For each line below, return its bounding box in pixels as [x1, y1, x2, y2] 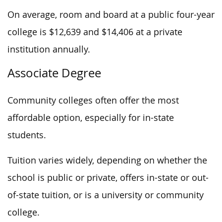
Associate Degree [7, 65, 101, 81]
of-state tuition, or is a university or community [7, 189, 204, 201]
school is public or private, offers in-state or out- [7, 172, 209, 183]
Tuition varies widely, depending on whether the [7, 155, 207, 166]
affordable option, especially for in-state [7, 112, 174, 123]
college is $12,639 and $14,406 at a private [7, 26, 182, 38]
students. [7, 129, 46, 141]
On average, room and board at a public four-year [7, 9, 215, 20]
